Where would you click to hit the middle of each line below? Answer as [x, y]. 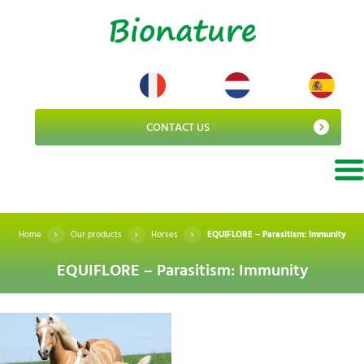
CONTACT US [178, 128]
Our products [96, 235]
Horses [164, 235]
